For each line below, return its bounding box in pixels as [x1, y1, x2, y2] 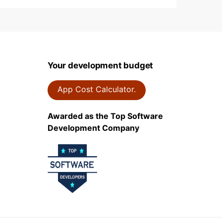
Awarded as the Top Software [48, 111, 163, 121]
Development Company [48, 123, 139, 133]
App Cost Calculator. [57, 84, 136, 94]
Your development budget [48, 60, 154, 70]
